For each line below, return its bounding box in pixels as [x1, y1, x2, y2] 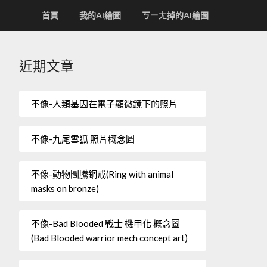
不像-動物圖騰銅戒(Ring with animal [30, 168, 173, 179]
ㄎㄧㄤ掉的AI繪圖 [142, 10, 209, 20]
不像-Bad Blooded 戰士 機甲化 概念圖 [30, 218, 180, 229]
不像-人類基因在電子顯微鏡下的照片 [30, 98, 178, 109]
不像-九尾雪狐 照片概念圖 [30, 133, 135, 144]
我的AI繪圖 [79, 10, 121, 20]
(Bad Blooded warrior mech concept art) [30, 232, 188, 243]
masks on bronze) [30, 182, 99, 194]
